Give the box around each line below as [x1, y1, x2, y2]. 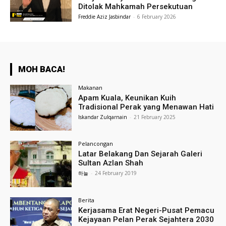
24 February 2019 [95, 169, 137, 177]
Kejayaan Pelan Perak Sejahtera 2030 [78, 215, 214, 224]
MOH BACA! [18, 64, 65, 74]
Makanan [78, 83, 103, 91]
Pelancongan [78, 140, 114, 148]
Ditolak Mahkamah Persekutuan [78, 2, 193, 11]
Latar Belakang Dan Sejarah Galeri [78, 149, 203, 159]
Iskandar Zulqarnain [78, 113, 128, 121]
